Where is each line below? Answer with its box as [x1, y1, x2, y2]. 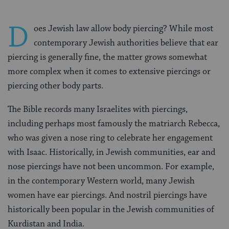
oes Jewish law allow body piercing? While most [34, 22, 213, 34]
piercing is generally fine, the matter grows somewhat [8, 51, 207, 63]
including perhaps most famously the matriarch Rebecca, [8, 118, 220, 129]
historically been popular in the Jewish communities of [8, 203, 214, 215]
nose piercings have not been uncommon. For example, [8, 161, 214, 172]
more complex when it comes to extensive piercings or [8, 65, 211, 77]
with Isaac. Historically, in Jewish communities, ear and [8, 146, 215, 158]
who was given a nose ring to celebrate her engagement [8, 132, 213, 144]
